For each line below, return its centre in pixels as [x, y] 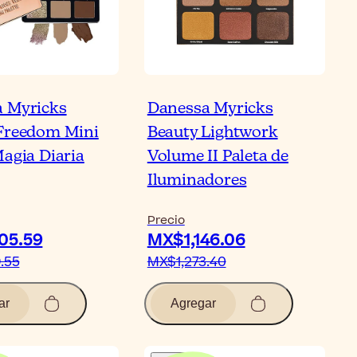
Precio [166, 220]
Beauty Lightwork [212, 132]
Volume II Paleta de [218, 156]
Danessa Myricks [210, 108]
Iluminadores [197, 180]
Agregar [193, 303]
